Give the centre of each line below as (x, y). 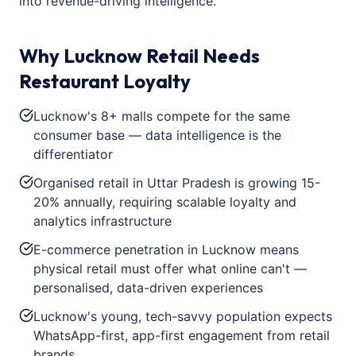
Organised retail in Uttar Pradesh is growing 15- (177, 183)
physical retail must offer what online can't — (170, 269)
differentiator (73, 154)
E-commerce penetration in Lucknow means (166, 250)
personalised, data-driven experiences (148, 288)
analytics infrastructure (103, 221)
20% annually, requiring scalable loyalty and (165, 202)
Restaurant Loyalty (105, 81)
